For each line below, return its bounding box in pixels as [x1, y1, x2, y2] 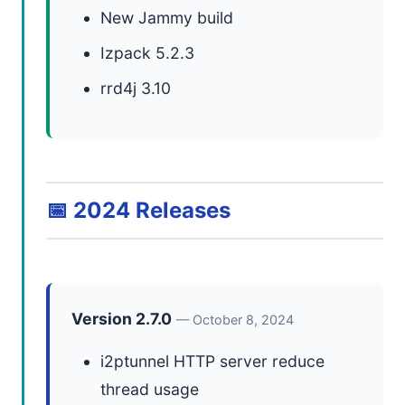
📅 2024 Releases [46, 197, 231, 223]
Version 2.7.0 [71, 309, 172, 328]
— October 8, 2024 [176, 312, 294, 327]
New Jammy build [100, 8, 233, 27]
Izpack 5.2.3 [100, 43, 194, 62]
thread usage [100, 380, 199, 399]
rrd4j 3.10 [100, 79, 171, 98]
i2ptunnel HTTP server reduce [100, 352, 325, 371]
